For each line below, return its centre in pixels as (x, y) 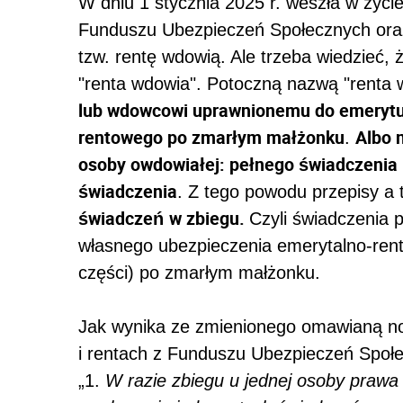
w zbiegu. (209, 219)
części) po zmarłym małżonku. (199, 273)
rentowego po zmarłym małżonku (211, 138)
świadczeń (121, 219)
